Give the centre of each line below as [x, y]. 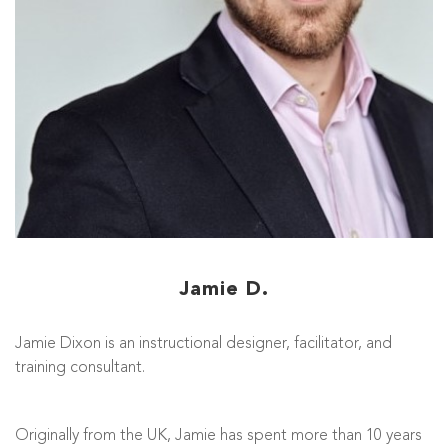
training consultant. [80, 368]
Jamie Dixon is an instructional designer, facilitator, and [203, 344]
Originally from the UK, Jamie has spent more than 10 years [218, 436]
